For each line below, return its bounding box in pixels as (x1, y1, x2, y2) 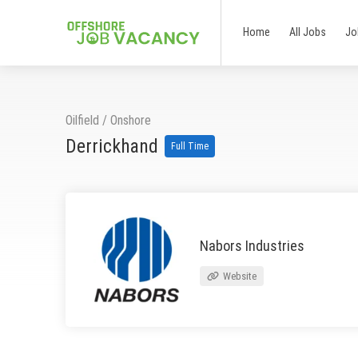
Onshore (110, 113, 151, 128)
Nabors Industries (200, 237, 304, 254)
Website (221, 270, 257, 282)
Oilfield (66, 113, 99, 128)
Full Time (171, 141, 209, 152)
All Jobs (288, 26, 326, 38)
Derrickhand (66, 135, 163, 157)
